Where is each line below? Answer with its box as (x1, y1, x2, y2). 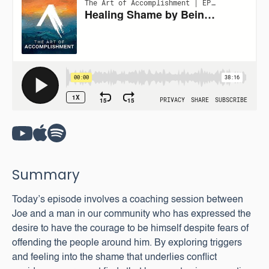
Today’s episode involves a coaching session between (12, 195, 243, 205)
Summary (12, 165, 80, 184)
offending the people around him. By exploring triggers (12, 238, 242, 248)
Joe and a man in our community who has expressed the (12, 210, 251, 219)
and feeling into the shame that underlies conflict (12, 253, 217, 262)
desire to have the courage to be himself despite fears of (12, 224, 249, 234)
